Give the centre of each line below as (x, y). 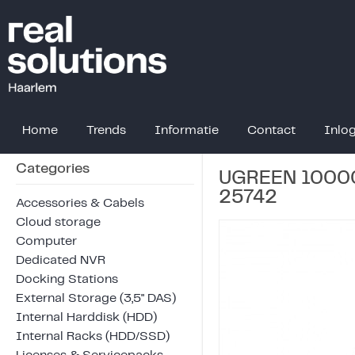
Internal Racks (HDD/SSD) (93, 336)
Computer (46, 241)
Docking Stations (67, 279)
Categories (53, 168)
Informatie (187, 130)
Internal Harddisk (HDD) (86, 317)
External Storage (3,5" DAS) (96, 298)
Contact (271, 130)
